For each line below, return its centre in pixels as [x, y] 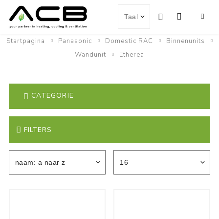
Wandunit [90, 55]
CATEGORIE [53, 96]
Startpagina [25, 41]
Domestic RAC [129, 41]
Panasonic [75, 41]
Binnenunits [185, 41]
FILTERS [38, 130]
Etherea [132, 55]
